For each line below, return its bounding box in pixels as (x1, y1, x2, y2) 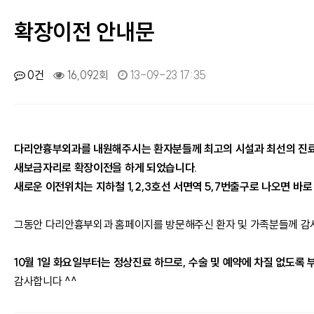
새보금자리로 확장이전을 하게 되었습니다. (14, 161, 197, 175)
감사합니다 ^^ (14, 274, 77, 288)
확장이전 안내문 (14, 18, 155, 46)
